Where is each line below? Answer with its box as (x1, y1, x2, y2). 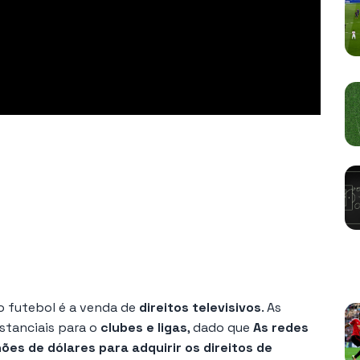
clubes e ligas (100, 318, 187, 336)
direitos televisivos (139, 298, 261, 316)
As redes (250, 318, 309, 336)
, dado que (187, 318, 250, 336)
